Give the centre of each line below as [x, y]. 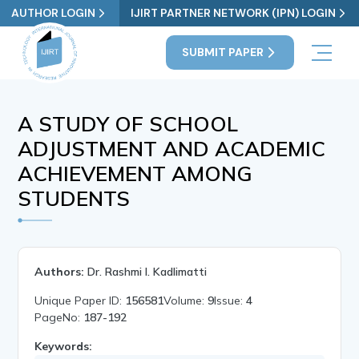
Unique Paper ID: [80, 300]
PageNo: [59, 317]
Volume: [186, 300]
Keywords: [64, 346]
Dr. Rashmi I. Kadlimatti [147, 271]
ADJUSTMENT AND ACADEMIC [172, 148]
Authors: [60, 271]
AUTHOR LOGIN [54, 13]
